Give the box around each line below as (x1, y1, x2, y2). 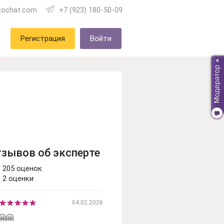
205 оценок (2, 164, 42, 173)
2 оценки (2, 174, 33, 183)
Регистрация (20, 33, 65, 43)
